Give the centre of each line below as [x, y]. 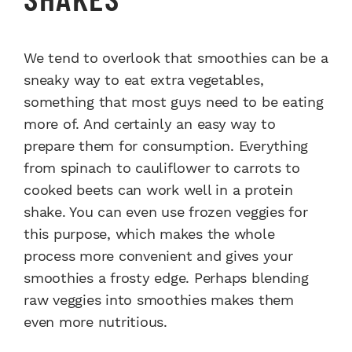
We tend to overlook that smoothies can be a [176, 58]
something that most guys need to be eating [174, 102]
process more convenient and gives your [158, 256]
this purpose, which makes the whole [149, 234]
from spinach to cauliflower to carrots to [162, 168]
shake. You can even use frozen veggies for [166, 212]
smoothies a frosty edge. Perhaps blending [166, 278]
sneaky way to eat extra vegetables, [144, 80]
